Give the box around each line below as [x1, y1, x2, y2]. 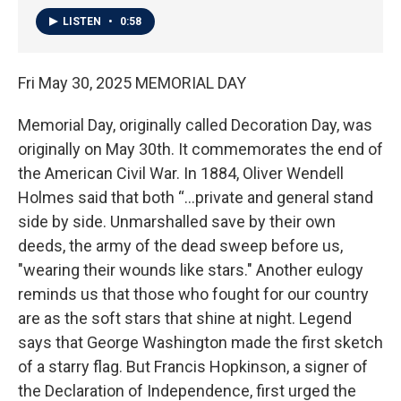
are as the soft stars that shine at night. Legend [18, 309, 352, 328]
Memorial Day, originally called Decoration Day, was [18, 115, 372, 135]
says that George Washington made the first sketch [18, 333, 383, 353]
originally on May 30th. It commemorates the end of [18, 140, 383, 159]
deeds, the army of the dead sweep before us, [18, 236, 343, 256]
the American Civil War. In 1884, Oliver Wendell [18, 164, 344, 183]
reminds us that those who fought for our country [18, 285, 369, 304]
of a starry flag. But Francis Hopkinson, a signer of [18, 357, 368, 377]
